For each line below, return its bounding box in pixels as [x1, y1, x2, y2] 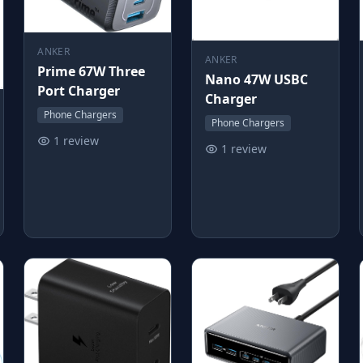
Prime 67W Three [37, 62, 146, 80]
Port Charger [37, 81, 121, 100]
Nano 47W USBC [204, 70, 308, 88]
